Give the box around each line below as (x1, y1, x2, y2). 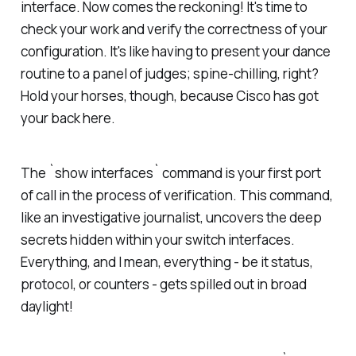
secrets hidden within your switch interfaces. (20, 230, 295, 249)
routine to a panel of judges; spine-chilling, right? (20, 64, 319, 83)
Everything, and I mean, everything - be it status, (20, 252, 313, 271)
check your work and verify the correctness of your (20, 20, 327, 39)
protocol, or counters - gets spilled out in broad (20, 274, 307, 293)
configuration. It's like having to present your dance (20, 42, 331, 61)
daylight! (20, 296, 73, 315)
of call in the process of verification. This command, (20, 185, 333, 204)
